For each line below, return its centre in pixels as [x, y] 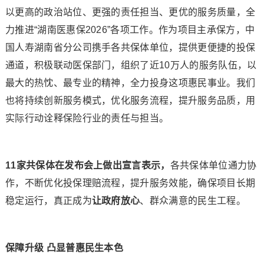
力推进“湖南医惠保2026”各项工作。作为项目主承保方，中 [130, 30]
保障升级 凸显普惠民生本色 [64, 248]
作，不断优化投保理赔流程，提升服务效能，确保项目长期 [130, 183]
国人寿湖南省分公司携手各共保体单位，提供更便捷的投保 [130, 47]
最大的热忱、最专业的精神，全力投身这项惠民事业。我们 [130, 83]
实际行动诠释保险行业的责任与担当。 [87, 118]
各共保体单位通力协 [213, 165]
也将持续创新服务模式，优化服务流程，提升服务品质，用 [130, 100]
